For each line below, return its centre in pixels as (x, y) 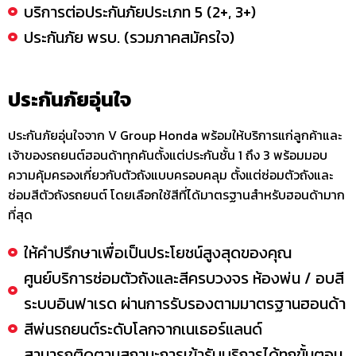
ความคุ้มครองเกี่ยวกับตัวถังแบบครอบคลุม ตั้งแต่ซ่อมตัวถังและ (170, 175)
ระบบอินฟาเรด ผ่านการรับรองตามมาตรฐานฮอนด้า (185, 304)
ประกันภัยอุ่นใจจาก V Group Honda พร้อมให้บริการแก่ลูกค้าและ (175, 135)
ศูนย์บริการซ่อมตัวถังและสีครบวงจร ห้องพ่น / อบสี (184, 279)
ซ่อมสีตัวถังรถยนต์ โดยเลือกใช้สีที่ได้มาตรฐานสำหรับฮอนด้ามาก (176, 195)
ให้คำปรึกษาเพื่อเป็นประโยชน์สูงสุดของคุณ (158, 253)
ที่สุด (20, 215)
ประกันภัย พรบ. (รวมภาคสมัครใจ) (129, 38)
